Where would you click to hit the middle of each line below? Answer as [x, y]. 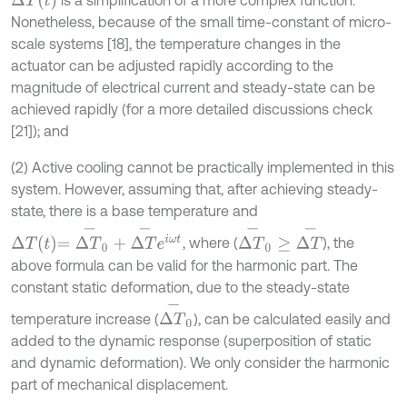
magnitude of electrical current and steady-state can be [193, 88]
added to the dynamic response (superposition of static [191, 340]
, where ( [211, 243]
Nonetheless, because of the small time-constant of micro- [201, 22]
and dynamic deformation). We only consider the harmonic [200, 362]
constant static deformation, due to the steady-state [180, 287]
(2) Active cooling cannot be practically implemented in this [203, 168]
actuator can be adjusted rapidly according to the [172, 66]
